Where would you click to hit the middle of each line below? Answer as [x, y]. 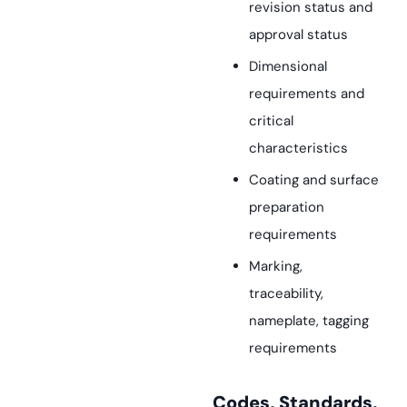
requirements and [307, 94]
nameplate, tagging [309, 321]
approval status [298, 35]
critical [271, 121]
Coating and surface [314, 180]
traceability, [286, 293]
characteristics [298, 148]
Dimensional [288, 66]
